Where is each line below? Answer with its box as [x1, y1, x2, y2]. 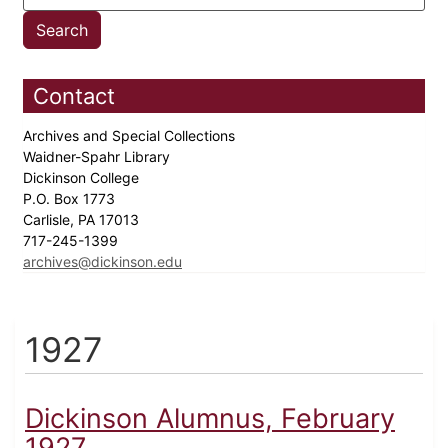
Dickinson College [23, 169, 143, 187]
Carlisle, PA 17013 [23, 211, 143, 229]
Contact [33, 83, 115, 110]
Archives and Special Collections [23, 127, 239, 145]
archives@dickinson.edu [23, 253, 182, 271]
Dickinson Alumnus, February [25, 402, 395, 436]
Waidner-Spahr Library [23, 148, 174, 166]
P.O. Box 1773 [23, 190, 119, 208]
